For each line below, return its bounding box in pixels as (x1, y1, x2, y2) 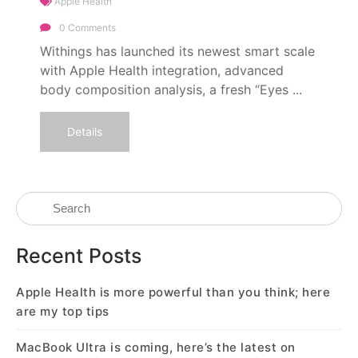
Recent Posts (16, 244, 141, 268)
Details (67, 125, 102, 138)
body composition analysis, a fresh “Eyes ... (40, 82, 302, 97)
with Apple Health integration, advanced (40, 62, 284, 78)
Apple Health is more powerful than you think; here (16, 284, 330, 300)
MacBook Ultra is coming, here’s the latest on (16, 340, 296, 355)
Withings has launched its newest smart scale (40, 43, 315, 59)
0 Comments (59, 22, 116, 34)
